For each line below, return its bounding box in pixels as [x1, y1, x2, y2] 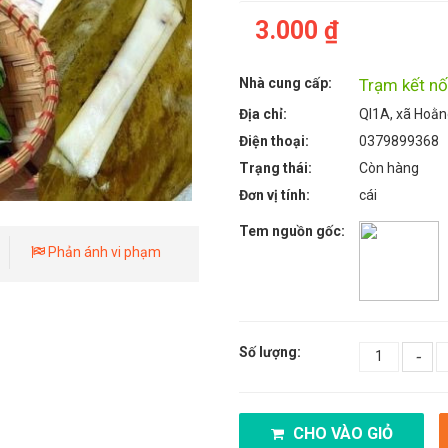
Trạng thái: [239, 159, 312, 176]
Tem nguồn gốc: [239, 222, 345, 239]
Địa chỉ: [239, 105, 287, 122]
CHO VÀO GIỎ [288, 423, 393, 443]
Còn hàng [359, 159, 419, 176]
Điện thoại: [239, 132, 309, 149]
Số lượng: [239, 343, 301, 360]
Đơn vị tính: [239, 186, 310, 203]
